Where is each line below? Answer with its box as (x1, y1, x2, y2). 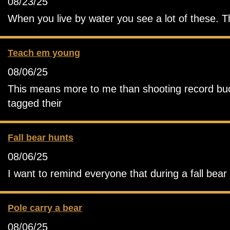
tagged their (8, 97, 62, 109)
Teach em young (8, 47, 80, 58)
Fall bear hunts (8, 132, 73, 143)
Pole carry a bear (8, 202, 82, 213)
